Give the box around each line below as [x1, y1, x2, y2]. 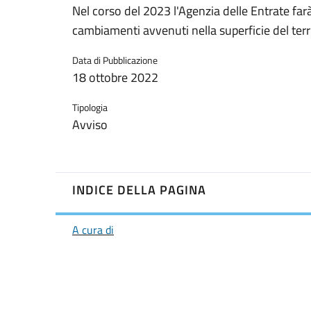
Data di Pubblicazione [72, 53, 158, 68]
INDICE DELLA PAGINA [72, 180, 206, 200]
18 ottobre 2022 [72, 68, 158, 87]
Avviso [72, 115, 108, 135]
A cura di [72, 221, 114, 238]
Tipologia [72, 100, 108, 115]
